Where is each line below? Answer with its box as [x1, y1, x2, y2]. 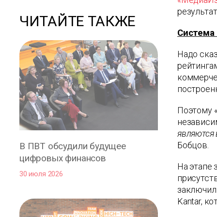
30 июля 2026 [19, 169, 63, 178]
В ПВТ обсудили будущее [19, 140, 126, 152]
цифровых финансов [19, 152, 106, 164]
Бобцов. [177, 140, 209, 150]
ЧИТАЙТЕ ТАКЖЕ [19, 13, 136, 30]
